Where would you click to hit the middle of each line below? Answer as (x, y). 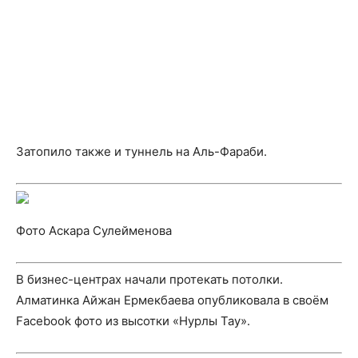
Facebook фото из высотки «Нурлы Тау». (133, 321)
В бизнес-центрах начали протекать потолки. (149, 279)
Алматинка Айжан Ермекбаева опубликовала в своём (172, 300)
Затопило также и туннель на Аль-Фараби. (141, 151)
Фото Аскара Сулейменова (94, 230)
